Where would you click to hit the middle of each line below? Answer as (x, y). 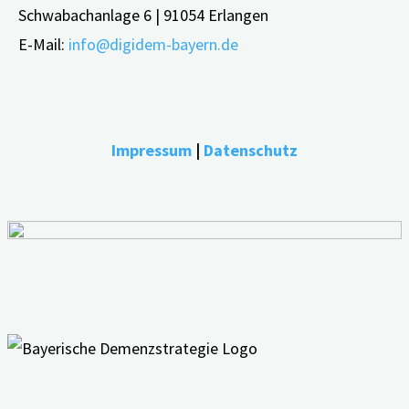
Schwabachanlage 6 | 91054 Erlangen (143, 15)
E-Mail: (43, 44)
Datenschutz (251, 150)
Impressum (152, 150)
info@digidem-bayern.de (153, 44)
